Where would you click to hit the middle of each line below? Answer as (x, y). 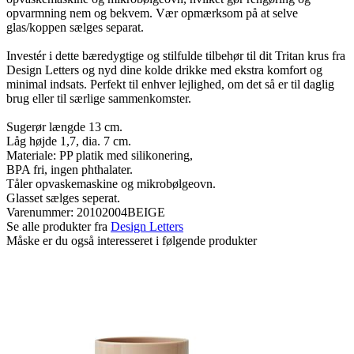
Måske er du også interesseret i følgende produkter (132, 240)
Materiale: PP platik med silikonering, (100, 155)
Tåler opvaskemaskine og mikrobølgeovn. (111, 183)
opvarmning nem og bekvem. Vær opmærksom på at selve (152, 13)
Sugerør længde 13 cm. (64, 126)
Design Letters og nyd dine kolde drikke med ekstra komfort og (164, 70)
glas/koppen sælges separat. (75, 27)
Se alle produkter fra (58, 226)
